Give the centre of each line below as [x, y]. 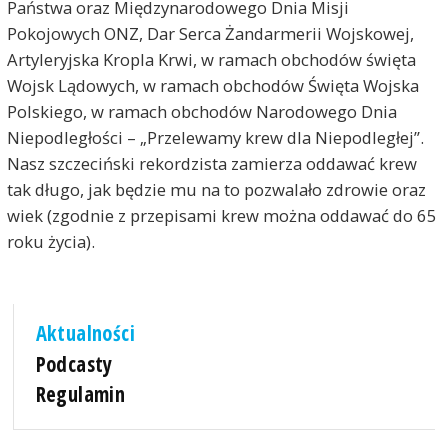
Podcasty [74, 363]
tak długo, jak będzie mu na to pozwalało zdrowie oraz [216, 190]
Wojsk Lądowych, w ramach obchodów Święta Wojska [212, 86]
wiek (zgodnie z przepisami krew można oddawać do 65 [221, 216]
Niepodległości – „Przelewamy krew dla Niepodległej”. [215, 138]
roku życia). [50, 242]
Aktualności [85, 333]
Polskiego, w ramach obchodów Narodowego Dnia [201, 112]
